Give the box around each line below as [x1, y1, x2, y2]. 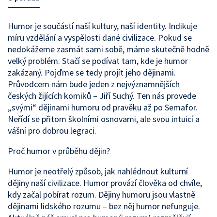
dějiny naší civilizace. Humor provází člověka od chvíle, [8, 177, 202, 188]
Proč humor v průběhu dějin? [8, 145, 110, 156]
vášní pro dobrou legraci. [8, 125, 96, 136]
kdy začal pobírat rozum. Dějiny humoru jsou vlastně [8, 189, 195, 200]
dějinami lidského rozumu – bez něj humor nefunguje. [8, 201, 200, 212]
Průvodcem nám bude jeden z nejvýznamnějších [8, 78, 180, 90]
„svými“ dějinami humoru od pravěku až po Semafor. [8, 102, 198, 113]
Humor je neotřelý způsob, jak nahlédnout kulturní [8, 166, 188, 177]
